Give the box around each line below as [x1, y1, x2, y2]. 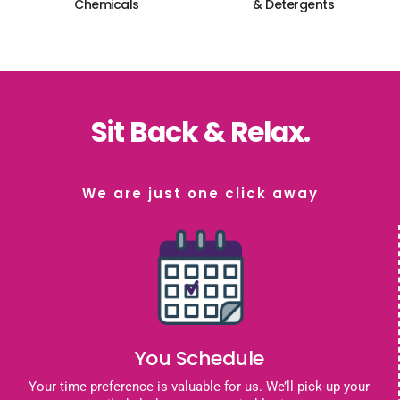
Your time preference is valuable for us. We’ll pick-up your [29, 379, 370, 396]
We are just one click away [81, 184, 319, 204]
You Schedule [134, 345, 264, 373]
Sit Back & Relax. [90, 112, 310, 153]
